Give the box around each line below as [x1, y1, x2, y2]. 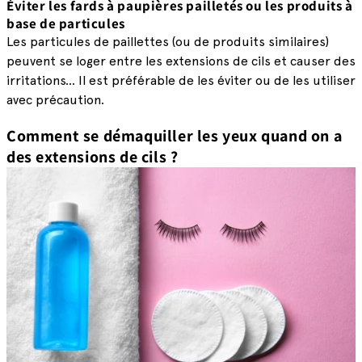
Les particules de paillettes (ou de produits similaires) [6, 35, 329, 48]
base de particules [6, 14, 125, 32]
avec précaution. [6, 93, 104, 107]
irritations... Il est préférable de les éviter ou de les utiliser [6, 74, 356, 87]
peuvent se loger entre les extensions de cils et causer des [6, 54, 356, 68]
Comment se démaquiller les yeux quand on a [6, 125, 343, 147]
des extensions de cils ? [6, 146, 183, 168]
